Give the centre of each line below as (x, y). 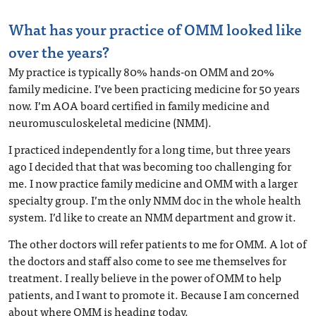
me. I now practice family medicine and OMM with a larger (153, 183)
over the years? (59, 51)
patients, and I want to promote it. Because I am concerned (154, 294)
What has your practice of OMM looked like (155, 29)
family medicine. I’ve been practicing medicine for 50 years (154, 88)
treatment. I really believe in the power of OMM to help (145, 277)
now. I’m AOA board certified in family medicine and (139, 105)
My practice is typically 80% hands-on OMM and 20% (141, 71)
